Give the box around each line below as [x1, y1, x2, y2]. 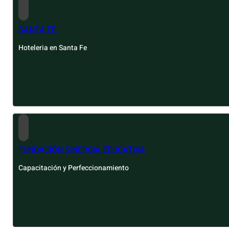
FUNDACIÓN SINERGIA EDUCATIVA [18, 144, 146, 156]
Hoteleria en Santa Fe [18, 42, 87, 53]
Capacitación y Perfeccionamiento [18, 163, 129, 174]
